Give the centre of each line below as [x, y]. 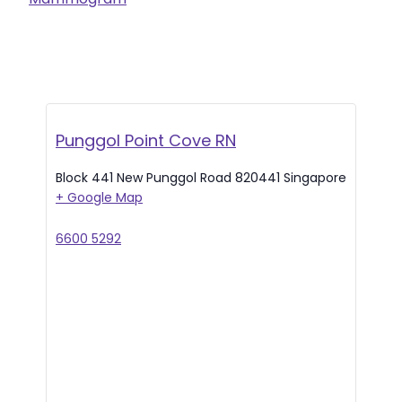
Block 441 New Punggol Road [144, 178]
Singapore [315, 178]
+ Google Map [99, 198]
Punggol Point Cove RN [146, 141]
